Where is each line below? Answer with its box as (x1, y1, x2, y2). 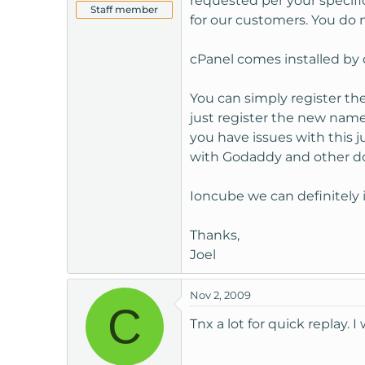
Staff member (90, 3, 158, 16)
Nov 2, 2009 (190, 288, 251, 302)
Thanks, (190, 227, 240, 244)
